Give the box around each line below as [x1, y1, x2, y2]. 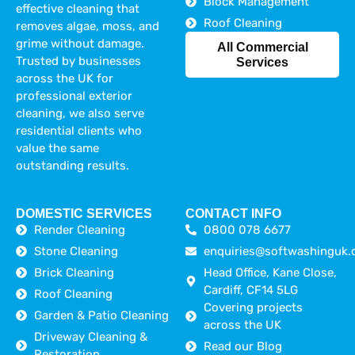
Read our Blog [203, 338, 282, 353]
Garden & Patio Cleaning [33, 307, 169, 323]
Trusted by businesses [16, 53, 141, 68]
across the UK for [16, 71, 113, 86]
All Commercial [216, 40, 308, 55]
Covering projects [203, 300, 303, 315]
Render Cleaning [33, 222, 125, 237]
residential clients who [16, 123, 142, 138]
